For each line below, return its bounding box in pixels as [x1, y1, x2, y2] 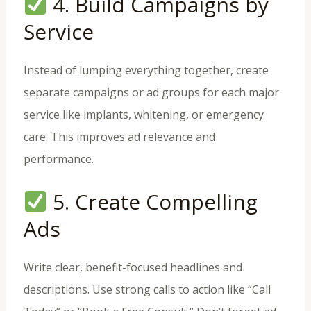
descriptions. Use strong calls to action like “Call [23, 281, 271, 297]
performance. [23, 151, 94, 167]
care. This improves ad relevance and [23, 129, 215, 145]
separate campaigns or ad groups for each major [23, 85, 279, 101]
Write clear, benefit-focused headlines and [23, 259, 242, 275]
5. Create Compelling [47, 187, 258, 216]
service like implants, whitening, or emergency [23, 107, 264, 123]
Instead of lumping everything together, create [23, 62, 269, 78]
